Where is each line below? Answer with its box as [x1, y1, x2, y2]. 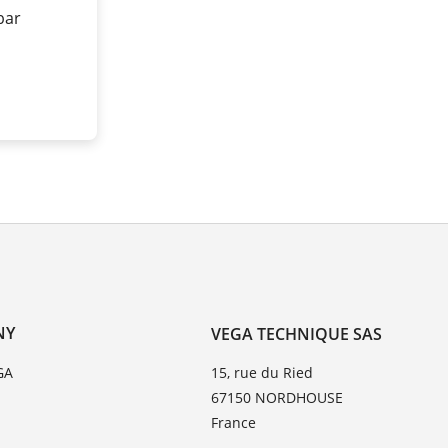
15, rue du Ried [211, 362, 314, 382]
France [211, 412, 257, 432]
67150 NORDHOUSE [211, 387, 344, 407]
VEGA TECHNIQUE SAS [211, 322, 383, 345]
